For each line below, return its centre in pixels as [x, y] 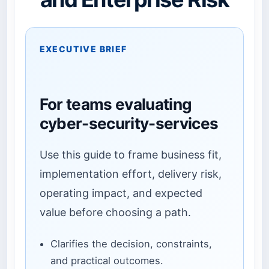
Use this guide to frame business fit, [130, 154]
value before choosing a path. [115, 212]
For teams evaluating [116, 104]
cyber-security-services [129, 124]
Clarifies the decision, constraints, [131, 244]
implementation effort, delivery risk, [130, 174]
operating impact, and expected [121, 193]
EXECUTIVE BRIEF [83, 49]
